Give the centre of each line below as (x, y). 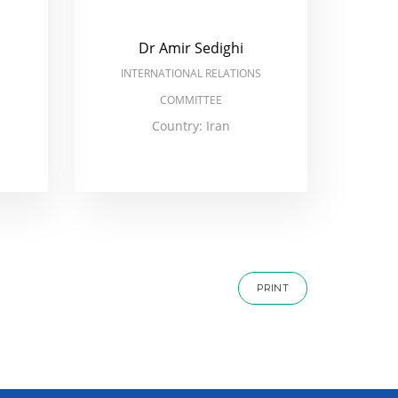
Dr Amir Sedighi (191, 48)
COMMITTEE (191, 100)
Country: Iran (191, 126)
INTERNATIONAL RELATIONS (191, 73)
